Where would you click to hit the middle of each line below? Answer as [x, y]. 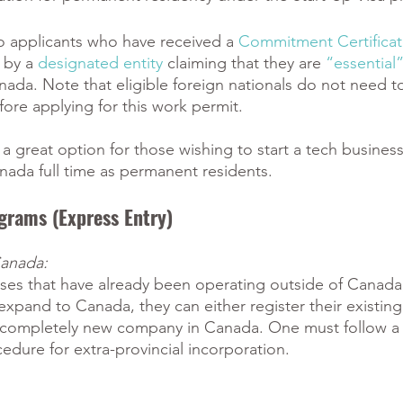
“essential [361, 63]
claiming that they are [242, 63]
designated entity [100, 63]
